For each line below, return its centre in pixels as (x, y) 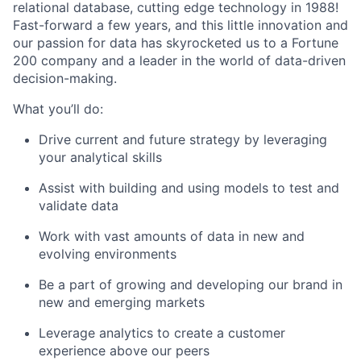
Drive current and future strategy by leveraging (183, 139)
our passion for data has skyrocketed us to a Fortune (176, 43)
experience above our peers (124, 351)
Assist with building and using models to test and (189, 188)
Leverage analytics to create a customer (162, 333)
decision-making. (65, 78)
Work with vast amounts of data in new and (172, 236)
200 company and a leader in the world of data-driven (179, 60)
